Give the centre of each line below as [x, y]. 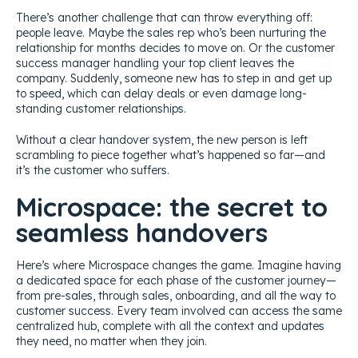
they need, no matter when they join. [111, 341]
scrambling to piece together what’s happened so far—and [171, 155]
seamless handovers [142, 232]
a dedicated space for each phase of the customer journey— [176, 280]
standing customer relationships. [101, 108]
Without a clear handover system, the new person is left [162, 139]
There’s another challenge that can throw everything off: [164, 17]
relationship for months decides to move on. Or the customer [175, 48]
